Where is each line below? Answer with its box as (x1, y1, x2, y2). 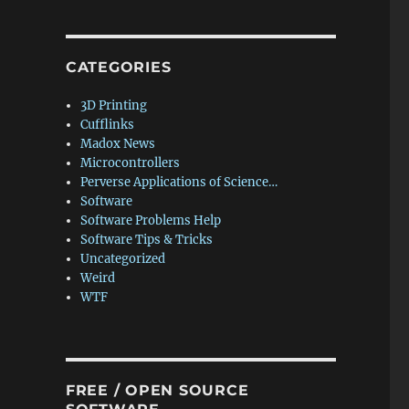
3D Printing (80, 98, 148, 113)
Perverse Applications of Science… (80, 174, 278, 190)
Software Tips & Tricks (80, 232, 214, 247)
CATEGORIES (65, 58, 172, 76)
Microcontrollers (80, 155, 181, 171)
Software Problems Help (80, 213, 222, 228)
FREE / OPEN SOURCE (65, 382, 249, 399)
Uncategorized (80, 251, 166, 267)
